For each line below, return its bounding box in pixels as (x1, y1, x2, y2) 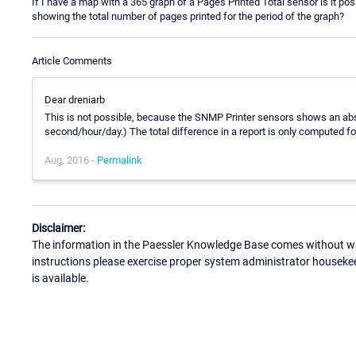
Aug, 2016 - (44, 153, 97, 166)
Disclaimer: (32, 222, 85, 235)
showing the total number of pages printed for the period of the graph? (32, 10, 344, 22)
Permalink (97, 153, 142, 166)
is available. (32, 272, 89, 285)
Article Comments (32, 54, 112, 67)
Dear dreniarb (44, 93, 105, 106)
